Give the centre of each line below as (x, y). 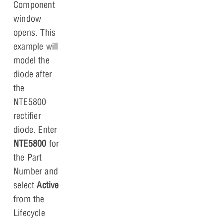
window (28, 19)
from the (29, 199)
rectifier (27, 116)
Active (48, 185)
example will (36, 47)
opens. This (35, 33)
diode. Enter (35, 130)
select (25, 185)
